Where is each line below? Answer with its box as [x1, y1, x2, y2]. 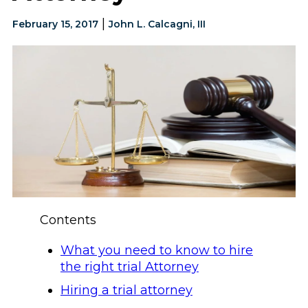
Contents [39, 212, 96, 228]
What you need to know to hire [60, 243, 253, 258]
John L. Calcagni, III [108, 18, 206, 30]
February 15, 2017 [12, 18, 98, 30]
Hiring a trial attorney [60, 283, 192, 298]
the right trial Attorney [60, 259, 199, 274]
